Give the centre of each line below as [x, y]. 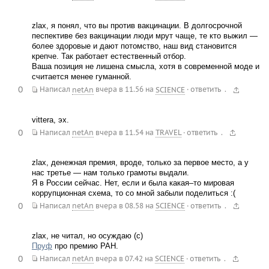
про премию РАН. [85, 246]
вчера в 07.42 [119, 259]
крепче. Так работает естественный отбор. [109, 56]
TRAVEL [168, 132]
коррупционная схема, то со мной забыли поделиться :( [133, 193]
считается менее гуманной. [81, 77]
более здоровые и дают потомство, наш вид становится [134, 46]
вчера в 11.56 [119, 89]
